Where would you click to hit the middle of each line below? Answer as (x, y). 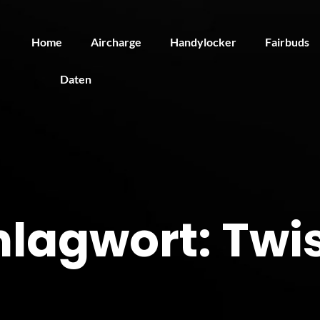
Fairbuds (287, 42)
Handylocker (203, 42)
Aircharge (116, 42)
